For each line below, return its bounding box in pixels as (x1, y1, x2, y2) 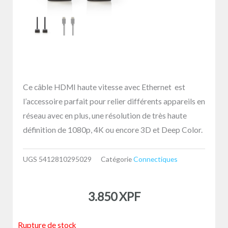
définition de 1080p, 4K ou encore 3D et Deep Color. (23, 125, 203, 134)
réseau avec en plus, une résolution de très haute (23, 110, 187, 120)
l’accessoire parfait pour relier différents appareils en (23, 96, 205, 106)
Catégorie (101, 155, 132, 164)
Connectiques (133, 155, 178, 164)
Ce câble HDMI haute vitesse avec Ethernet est (23, 82, 185, 92)
